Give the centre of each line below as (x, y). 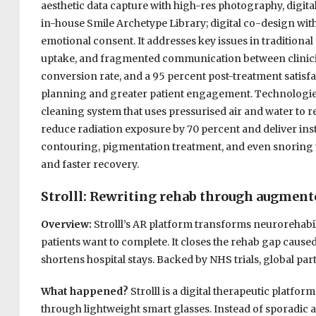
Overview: (67, 225)
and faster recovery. (90, 165)
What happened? (85, 292)
